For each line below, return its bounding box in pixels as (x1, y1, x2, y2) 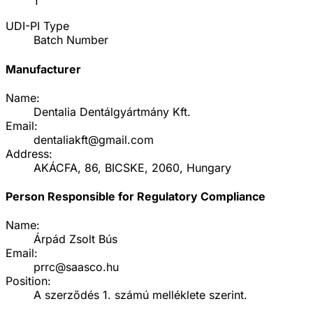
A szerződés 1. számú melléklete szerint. (34, 288, 247, 303)
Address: (6, 146, 52, 161)
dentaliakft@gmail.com (34, 132, 154, 147)
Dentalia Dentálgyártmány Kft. (34, 104, 191, 119)
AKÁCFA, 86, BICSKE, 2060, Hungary (34, 160, 231, 175)
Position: (6, 274, 51, 289)
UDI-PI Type (6, 19, 69, 34)
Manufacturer (6, 61, 81, 76)
